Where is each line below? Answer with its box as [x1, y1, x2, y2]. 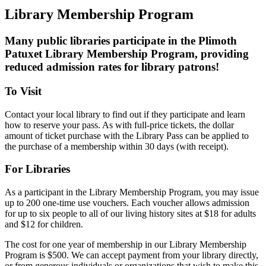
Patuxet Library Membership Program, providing [5, 47, 249, 61]
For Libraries [5, 163, 70, 176]
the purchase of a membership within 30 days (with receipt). [5, 141, 229, 151]
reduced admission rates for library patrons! [5, 61, 219, 74]
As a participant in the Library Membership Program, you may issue [5, 187, 259, 198]
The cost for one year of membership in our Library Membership [5, 239, 246, 250]
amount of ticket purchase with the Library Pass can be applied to [5, 130, 249, 141]
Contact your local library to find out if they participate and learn [5, 109, 245, 119]
